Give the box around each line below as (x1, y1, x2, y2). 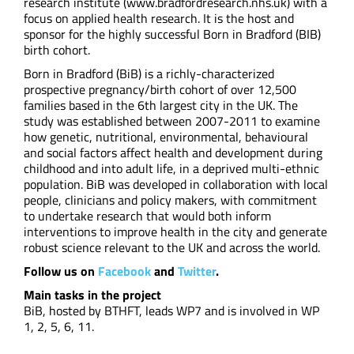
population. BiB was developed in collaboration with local (24, 175, 328, 194)
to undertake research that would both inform (24, 206, 271, 225)
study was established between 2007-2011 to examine (24, 111, 320, 130)
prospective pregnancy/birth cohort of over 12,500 (24, 80, 296, 99)
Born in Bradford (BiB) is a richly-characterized (24, 64, 274, 83)
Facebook (98, 262, 151, 281)
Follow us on (24, 262, 98, 281)
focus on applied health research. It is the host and (24, 9, 294, 28)
